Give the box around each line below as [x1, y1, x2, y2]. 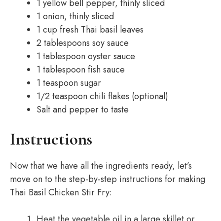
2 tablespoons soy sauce [37, 37, 129, 49]
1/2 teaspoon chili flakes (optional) [37, 90, 168, 103]
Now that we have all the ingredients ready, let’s [10, 159, 192, 172]
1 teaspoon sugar [37, 76, 101, 89]
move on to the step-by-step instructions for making [10, 173, 205, 185]
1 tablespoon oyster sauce [37, 50, 135, 63]
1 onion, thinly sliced [37, 10, 114, 23]
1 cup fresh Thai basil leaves [37, 23, 144, 36]
